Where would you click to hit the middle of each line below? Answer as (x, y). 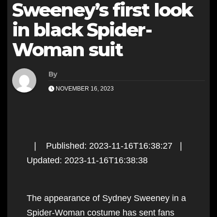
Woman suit (67, 49)
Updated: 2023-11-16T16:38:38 (87, 160)
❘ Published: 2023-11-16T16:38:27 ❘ (108, 146)
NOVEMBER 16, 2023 (84, 88)
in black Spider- (82, 30)
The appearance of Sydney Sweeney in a (106, 198)
